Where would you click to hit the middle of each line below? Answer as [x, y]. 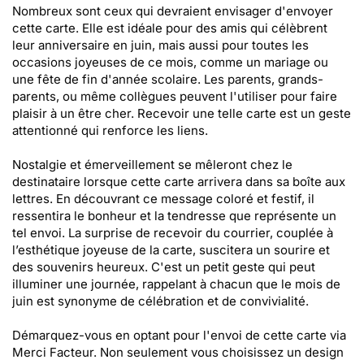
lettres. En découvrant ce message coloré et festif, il [163, 199]
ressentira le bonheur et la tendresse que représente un [174, 216]
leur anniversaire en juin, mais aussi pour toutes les [160, 45]
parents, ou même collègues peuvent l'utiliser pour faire [175, 96]
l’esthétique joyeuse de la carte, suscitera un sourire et [171, 250]
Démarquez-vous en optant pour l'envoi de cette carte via [179, 335]
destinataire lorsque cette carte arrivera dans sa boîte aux [179, 182]
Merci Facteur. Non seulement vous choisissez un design [178, 352]
